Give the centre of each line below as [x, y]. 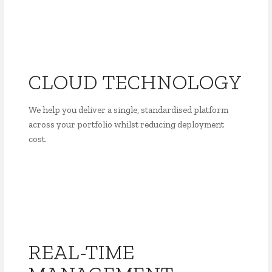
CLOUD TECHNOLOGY [136, 82]
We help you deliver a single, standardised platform [129, 110]
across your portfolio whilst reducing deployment [127, 124]
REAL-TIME [82, 252]
